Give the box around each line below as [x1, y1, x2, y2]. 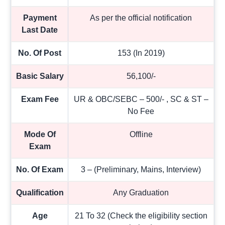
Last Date [22, 26, 58, 35]
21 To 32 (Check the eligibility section [74, 211, 207, 220]
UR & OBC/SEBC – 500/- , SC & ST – [73, 95, 208, 104]
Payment [23, 14, 57, 23]
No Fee [128, 107, 154, 116]
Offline [129, 130, 153, 139]
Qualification [16, 188, 64, 197]
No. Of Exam [16, 165, 63, 174]
